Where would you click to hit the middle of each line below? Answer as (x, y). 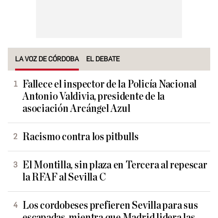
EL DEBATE (103, 59)
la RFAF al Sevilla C (64, 177)
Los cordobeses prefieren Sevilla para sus (110, 206)
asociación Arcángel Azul (76, 109)
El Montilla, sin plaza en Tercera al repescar (115, 165)
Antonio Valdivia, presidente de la (94, 97)
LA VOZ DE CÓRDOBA (47, 59)
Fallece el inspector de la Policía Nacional (110, 84)
